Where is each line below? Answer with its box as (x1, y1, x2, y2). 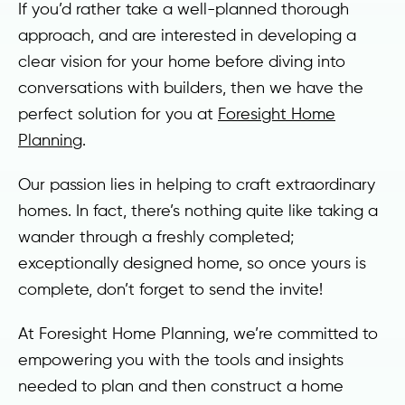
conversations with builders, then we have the (18, 78, 363, 97)
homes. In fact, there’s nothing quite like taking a (18, 201, 378, 220)
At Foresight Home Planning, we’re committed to (18, 324, 378, 343)
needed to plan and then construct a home (18, 376, 344, 395)
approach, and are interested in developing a (18, 25, 356, 44)
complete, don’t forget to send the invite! (18, 279, 323, 298)
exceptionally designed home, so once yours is (18, 253, 366, 272)
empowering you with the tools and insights (18, 350, 344, 369)
